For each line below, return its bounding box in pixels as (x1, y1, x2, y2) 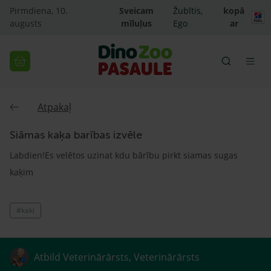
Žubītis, (173, 5, 203, 16)
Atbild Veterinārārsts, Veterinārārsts (34, 250, 200, 264)
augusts (10, 18, 42, 29)
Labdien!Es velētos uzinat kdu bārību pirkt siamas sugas (10, 149, 238, 161)
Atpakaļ (38, 100, 71, 114)
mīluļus (120, 18, 152, 29)
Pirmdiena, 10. (10, 5, 68, 16)
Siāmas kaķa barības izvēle (10, 128, 142, 142)
